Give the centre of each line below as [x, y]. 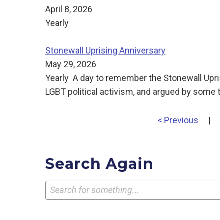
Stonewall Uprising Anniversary [105, 51]
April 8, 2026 [69, 9]
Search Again [99, 164]
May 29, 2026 [71, 64]
